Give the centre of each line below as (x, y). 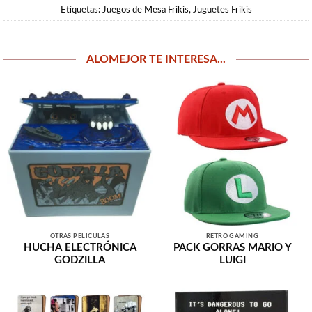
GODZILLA (80, 260)
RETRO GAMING (232, 237)
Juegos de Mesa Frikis (145, 10)
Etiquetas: (81, 10)
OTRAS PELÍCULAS (80, 237)
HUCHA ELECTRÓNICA (80, 247)
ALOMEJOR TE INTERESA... (156, 59)
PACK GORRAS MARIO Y (232, 247)
